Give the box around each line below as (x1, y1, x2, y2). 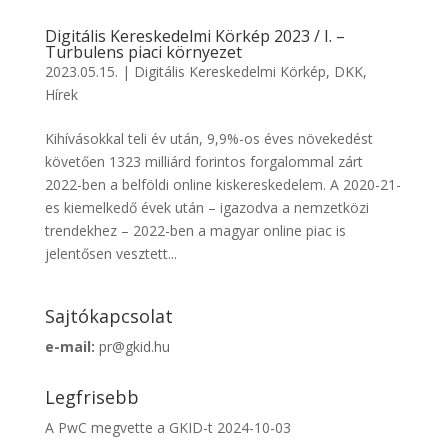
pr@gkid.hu (94, 337, 170, 356)
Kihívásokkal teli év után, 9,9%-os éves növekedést (44, 129, 373, 148)
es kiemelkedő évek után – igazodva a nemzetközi (44, 198, 369, 217)
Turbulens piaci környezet (44, 41, 242, 63)
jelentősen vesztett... (44, 244, 177, 263)
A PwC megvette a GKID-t (44, 418, 213, 437)
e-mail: (44, 337, 95, 356)
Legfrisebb (44, 385, 139, 409)
